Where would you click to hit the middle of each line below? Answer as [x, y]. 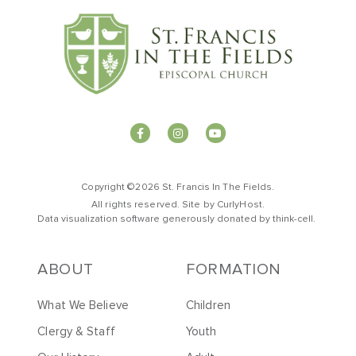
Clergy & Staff [76, 332]
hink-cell [295, 219]
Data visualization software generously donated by [155, 219]
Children [208, 306]
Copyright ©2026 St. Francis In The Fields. [178, 187]
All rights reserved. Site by [154, 205]
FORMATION [234, 270]
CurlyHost [239, 205]
